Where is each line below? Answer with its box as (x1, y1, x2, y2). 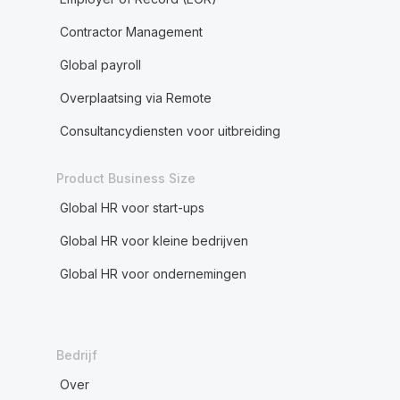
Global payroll (59, 57, 141, 72)
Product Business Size (55, 171, 196, 186)
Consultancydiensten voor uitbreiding (59, 123, 280, 138)
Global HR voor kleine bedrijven (59, 233, 248, 248)
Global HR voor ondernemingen (59, 266, 246, 281)
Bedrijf (55, 347, 97, 362)
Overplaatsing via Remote (59, 90, 212, 105)
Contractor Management (59, 24, 203, 39)
